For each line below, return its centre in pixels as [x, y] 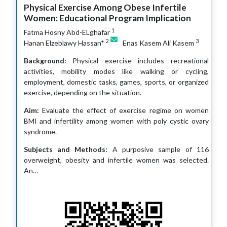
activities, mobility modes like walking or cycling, [116, 71]
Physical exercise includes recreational [137, 61]
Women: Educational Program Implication [107, 18]
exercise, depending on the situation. [82, 93]
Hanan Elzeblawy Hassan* [65, 43]
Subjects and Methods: [66, 149]
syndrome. [40, 132]
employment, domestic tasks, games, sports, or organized [116, 82]
